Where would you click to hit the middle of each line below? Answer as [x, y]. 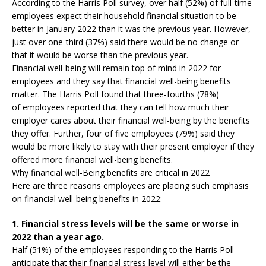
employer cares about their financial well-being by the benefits [131, 120]
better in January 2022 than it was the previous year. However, [131, 29]
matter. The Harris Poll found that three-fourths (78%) [115, 94]
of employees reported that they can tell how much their [121, 107]
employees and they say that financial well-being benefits [121, 81]
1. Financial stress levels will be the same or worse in [125, 224]
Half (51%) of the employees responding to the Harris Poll [123, 250]
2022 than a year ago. [58, 237]
